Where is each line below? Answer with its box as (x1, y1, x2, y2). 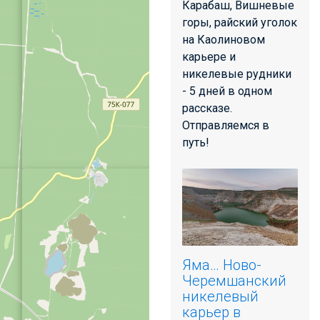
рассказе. (182, 101, 232, 115)
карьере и (182, 50, 236, 64)
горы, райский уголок (182, 16, 297, 29)
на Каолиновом (182, 33, 265, 46)
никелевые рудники (182, 67, 291, 81)
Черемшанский (182, 272, 286, 289)
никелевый (182, 288, 259, 305)
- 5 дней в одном (182, 84, 272, 98)
